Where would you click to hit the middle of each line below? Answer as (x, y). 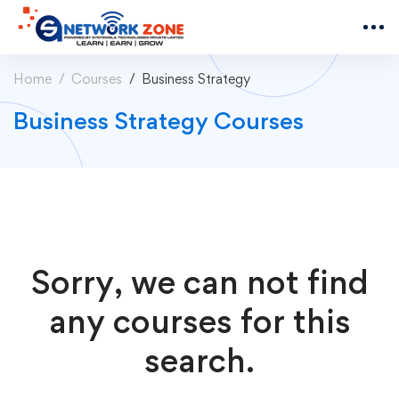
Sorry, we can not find (199, 281)
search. (199, 360)
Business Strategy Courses (159, 120)
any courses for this (199, 321)
